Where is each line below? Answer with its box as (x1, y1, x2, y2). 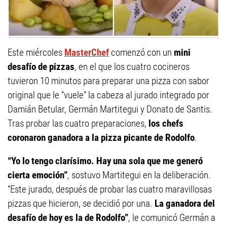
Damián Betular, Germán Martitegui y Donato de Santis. (8, 103, 212, 116)
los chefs (148, 118, 183, 130)
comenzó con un (109, 47, 172, 59)
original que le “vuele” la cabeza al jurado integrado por (8, 89, 209, 101)
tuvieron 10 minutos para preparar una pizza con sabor (8, 75, 209, 87)
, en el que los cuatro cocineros (74, 61, 190, 73)
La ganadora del (153, 198, 215, 210)
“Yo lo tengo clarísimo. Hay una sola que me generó (8, 155, 203, 167)
